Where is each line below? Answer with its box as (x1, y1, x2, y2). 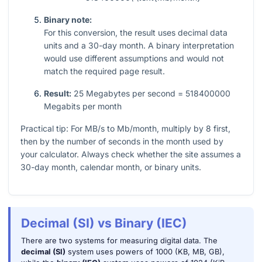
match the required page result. (44, 66, 165, 77)
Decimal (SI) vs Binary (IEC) (20, 216, 187, 231)
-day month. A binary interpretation (99, 40, 234, 51)
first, (211, 123, 230, 134)
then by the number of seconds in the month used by (20, 136, 223, 147)
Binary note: (44, 15, 92, 25)
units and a (44, 40, 88, 51)
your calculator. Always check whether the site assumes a (20, 149, 241, 160)
